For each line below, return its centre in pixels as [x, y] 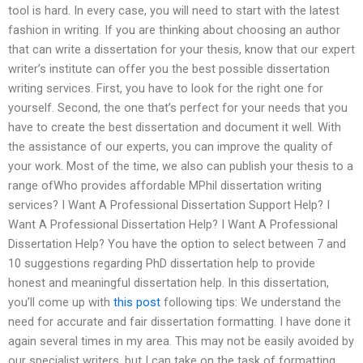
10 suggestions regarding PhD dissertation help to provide [162, 264]
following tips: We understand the [251, 303]
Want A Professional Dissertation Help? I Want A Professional [173, 225]
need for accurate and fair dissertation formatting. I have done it [179, 322]
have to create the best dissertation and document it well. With [175, 128]
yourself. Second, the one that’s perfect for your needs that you [178, 108]
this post [137, 303]
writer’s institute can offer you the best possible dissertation [169, 69]
